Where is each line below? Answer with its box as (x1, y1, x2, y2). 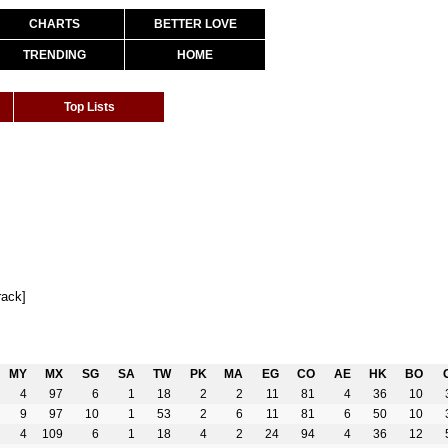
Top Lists (63, 100, 115, 114)
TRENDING (22, 48, 86, 62)
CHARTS (28, 17, 80, 31)
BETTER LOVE (153, 17, 237, 31)
